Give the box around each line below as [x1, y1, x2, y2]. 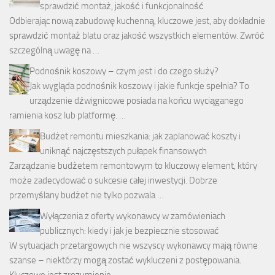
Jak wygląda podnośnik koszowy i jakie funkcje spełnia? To [29, 80, 249, 92]
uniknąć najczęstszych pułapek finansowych [40, 145, 207, 157]
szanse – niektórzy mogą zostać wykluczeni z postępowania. [9, 255, 241, 266]
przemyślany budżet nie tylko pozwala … [9, 190, 164, 201]
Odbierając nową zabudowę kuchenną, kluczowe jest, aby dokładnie [9, 15, 265, 27]
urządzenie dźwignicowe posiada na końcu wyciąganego [29, 95, 244, 107]
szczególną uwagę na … [9, 45, 99, 56]
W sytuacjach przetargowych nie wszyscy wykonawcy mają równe [9, 240, 258, 252]
